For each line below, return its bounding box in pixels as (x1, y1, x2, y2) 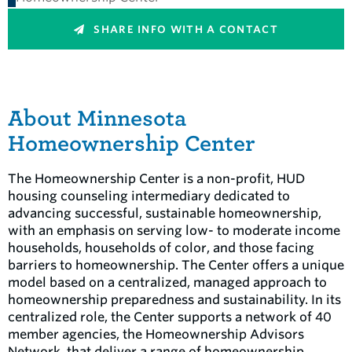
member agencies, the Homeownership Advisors (8, 327, 304, 342)
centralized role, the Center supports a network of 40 (8, 310, 332, 324)
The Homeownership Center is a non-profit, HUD (8, 171, 305, 186)
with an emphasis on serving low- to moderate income (8, 223, 340, 238)
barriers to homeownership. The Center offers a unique (8, 258, 344, 273)
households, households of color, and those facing (8, 240, 314, 255)
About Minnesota (8, 106, 186, 130)
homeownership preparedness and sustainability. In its (8, 292, 341, 307)
